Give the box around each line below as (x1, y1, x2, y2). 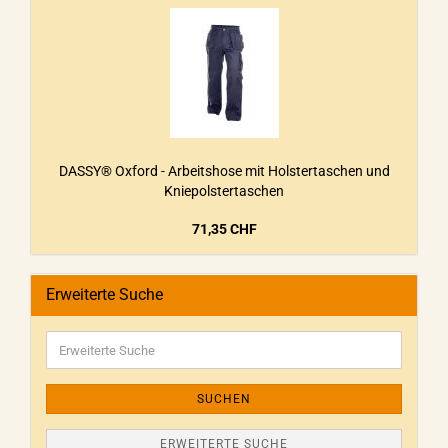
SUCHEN (197, 392, 251, 406)
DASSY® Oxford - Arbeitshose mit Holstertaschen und (58, 163, 390, 179)
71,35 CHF (191, 221, 257, 237)
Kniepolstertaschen (164, 183, 284, 199)
